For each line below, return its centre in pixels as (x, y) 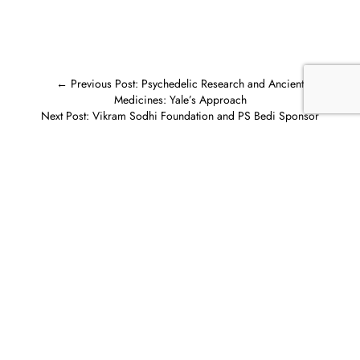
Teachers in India (174, 132)
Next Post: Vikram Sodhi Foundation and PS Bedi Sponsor (180, 116)
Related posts (89, 184)
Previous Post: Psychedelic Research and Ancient (186, 84)
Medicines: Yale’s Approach (180, 100)
